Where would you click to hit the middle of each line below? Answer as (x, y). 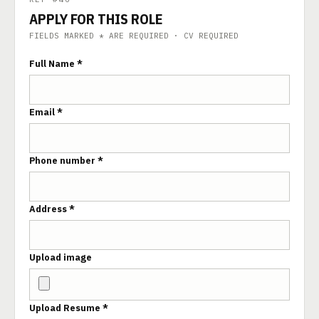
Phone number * (66, 160)
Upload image (61, 257)
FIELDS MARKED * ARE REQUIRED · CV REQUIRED (134, 36)
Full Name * (56, 63)
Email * (46, 112)
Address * (52, 209)
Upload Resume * (69, 308)
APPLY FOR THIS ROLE (96, 19)
